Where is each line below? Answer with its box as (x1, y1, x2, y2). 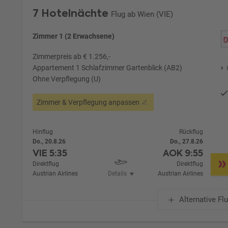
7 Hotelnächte (33, 6, 109, 20)
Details (107, 169, 127, 177)
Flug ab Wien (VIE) (111, 9, 174, 19)
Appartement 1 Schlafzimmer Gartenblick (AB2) (33, 63, 183, 72)
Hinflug (33, 128, 53, 135)
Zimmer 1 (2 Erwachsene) (33, 32, 115, 40)
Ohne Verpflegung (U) (33, 74, 101, 83)
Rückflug (179, 128, 204, 135)
